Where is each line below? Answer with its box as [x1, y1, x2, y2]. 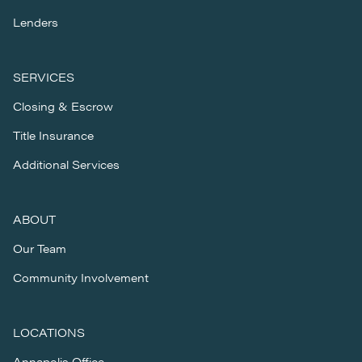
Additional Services [13, 156, 120, 172]
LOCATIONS [13, 324, 85, 340]
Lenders [13, 14, 58, 30]
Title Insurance [13, 127, 94, 143]
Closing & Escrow [13, 98, 113, 114]
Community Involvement [13, 269, 149, 285]
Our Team [13, 240, 66, 256]
